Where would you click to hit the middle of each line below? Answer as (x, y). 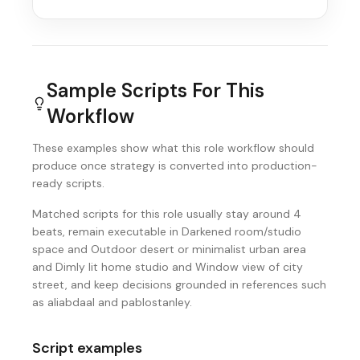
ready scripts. (68, 183)
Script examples (87, 348)
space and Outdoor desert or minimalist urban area (169, 249)
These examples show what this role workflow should (173, 148)
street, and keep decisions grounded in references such (179, 284)
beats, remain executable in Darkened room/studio (167, 231)
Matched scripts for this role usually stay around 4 (167, 214)
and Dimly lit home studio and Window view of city (168, 267)
